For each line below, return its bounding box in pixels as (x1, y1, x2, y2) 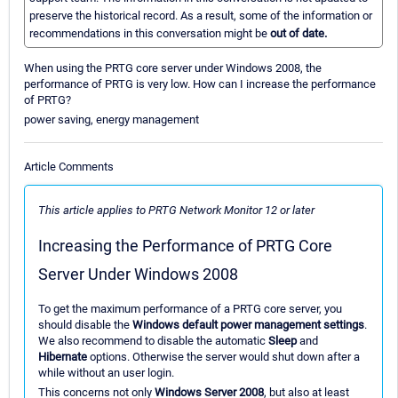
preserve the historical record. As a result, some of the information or (29, 9, 372, 23)
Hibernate (38, 349, 87, 363)
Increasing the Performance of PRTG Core (38, 235, 332, 255)
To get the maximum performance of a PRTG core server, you (38, 301, 342, 315)
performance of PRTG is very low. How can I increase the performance (24, 77, 376, 92)
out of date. (270, 27, 327, 41)
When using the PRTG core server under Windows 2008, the (24, 61, 322, 76)
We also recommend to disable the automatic (38, 333, 268, 347)
